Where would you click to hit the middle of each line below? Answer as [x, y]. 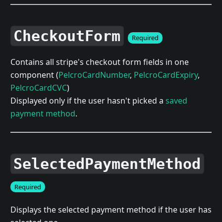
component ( [34, 75]
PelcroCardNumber [94, 75]
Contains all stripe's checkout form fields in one [99, 62]
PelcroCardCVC [38, 87]
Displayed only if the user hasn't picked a [88, 100]
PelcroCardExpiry [166, 75]
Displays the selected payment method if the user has [111, 210]
